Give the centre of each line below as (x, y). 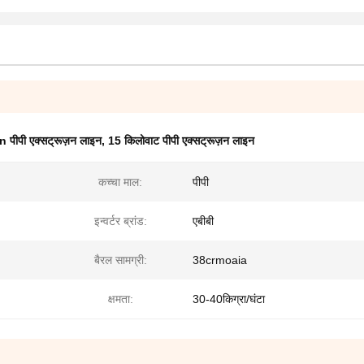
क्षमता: (120, 299)
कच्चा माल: (120, 182)
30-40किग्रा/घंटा (229, 299)
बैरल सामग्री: (120, 260)
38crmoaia (220, 260)
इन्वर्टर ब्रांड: (120, 221)
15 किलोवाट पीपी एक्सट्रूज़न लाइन (181, 141)
